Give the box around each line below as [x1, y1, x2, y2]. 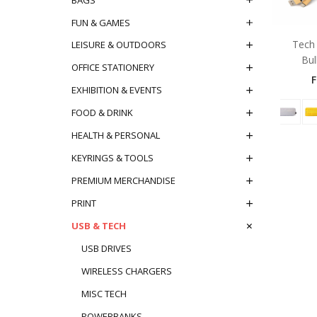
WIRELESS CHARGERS [81, 265, 172, 278]
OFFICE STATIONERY [71, 61, 154, 74]
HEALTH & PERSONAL [71, 129, 160, 142]
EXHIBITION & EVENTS [71, 83, 162, 97]
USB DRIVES [81, 242, 132, 255]
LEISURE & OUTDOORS [71, 38, 166, 52]
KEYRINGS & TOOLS [71, 151, 154, 165]
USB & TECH [71, 219, 126, 233]
